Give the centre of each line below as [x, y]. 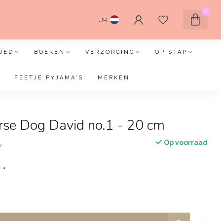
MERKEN [114, 78]
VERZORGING [110, 52]
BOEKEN [49, 52]
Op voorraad [185, 143]
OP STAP [171, 52]
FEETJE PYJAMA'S [49, 78]
